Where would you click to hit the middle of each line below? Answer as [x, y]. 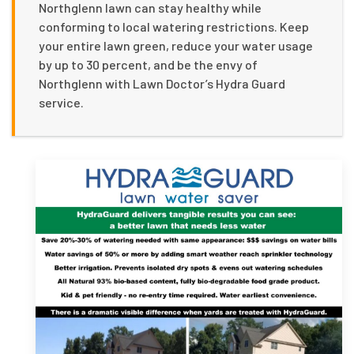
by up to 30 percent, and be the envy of [148, 65]
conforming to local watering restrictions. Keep [174, 27]
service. [61, 103]
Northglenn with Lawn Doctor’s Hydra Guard [162, 84]
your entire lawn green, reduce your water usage [176, 46]
